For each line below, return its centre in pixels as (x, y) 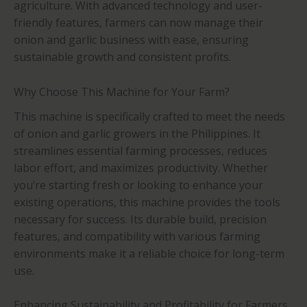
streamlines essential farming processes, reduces (140, 150)
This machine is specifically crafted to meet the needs (149, 116)
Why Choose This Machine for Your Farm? (122, 91)
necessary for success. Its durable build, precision (140, 219)
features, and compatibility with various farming (137, 236)
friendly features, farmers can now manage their (138, 22)
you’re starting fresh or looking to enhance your (138, 185)
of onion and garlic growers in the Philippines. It (137, 133)
